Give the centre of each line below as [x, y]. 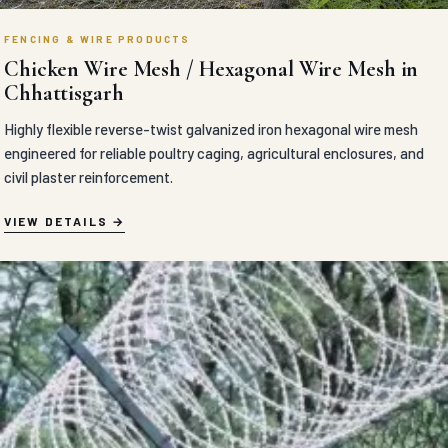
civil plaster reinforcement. [88, 177]
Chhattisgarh [64, 93]
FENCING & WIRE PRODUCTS [97, 39]
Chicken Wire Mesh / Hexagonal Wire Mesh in [211, 69]
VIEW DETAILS [56, 221]
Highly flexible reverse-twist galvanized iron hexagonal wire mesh [211, 129]
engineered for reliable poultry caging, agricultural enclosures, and [214, 153]
